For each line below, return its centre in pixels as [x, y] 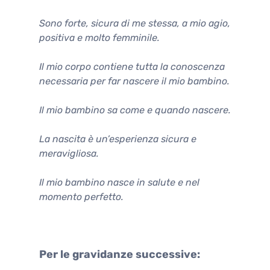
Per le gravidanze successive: [120, 254]
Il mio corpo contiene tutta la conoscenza [132, 66]
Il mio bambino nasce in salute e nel [119, 182]
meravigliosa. [69, 153]
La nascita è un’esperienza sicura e [118, 139]
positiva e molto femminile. [99, 37]
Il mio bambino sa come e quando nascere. [135, 110]
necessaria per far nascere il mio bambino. [134, 81]
